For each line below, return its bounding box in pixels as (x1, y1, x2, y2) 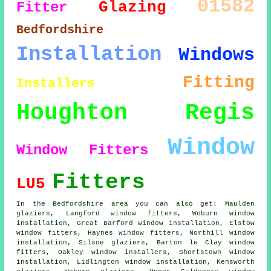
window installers (91, 249, 167, 256)
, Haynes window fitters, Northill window (77, 229, 255, 237)
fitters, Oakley (16, 249, 92, 256)
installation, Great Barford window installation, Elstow (16, 220, 255, 227)
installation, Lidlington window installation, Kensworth (16, 258, 255, 266)
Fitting (182, 73, 255, 93)
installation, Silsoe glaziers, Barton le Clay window (16, 239, 255, 247)
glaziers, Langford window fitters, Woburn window (16, 210, 255, 218)
